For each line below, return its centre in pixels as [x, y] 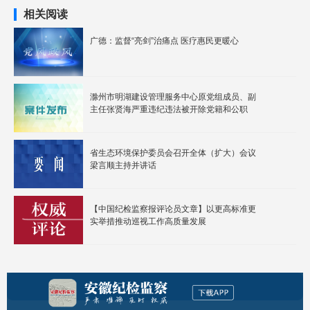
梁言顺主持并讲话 [123, 165]
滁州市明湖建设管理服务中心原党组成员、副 [173, 97]
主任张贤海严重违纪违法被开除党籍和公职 [169, 109]
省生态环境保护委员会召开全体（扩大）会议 [173, 153]
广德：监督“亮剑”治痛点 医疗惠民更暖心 [164, 41]
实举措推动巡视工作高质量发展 [148, 221]
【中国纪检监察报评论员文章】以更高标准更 [173, 209]
